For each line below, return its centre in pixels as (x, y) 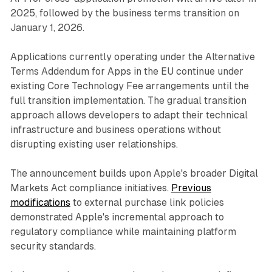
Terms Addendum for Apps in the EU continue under (127, 72)
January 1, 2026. (47, 28)
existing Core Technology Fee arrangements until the (129, 86)
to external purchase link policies (147, 203)
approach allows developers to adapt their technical (129, 115)
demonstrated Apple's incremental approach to (117, 217)
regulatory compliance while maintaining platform (123, 232)
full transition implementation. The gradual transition (128, 101)
